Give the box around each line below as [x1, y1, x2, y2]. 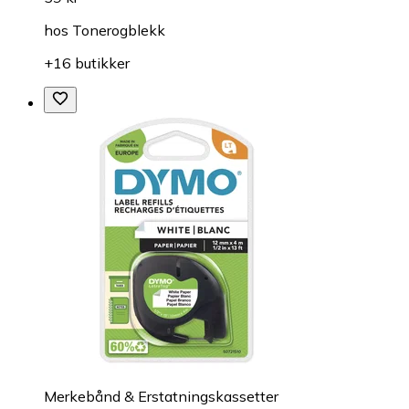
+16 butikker [44, 53, 130, 72]
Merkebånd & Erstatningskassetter [44, 386, 278, 405]
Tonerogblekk [72, 20, 165, 39]
